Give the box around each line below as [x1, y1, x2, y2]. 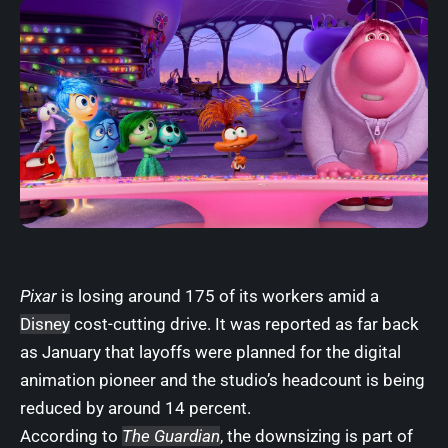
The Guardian [122, 425, 220, 446]
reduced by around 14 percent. [20, 397, 251, 418]
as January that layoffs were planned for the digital [20, 341, 401, 362]
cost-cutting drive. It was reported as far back [70, 313, 419, 334]
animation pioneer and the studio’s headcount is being [20, 369, 425, 390]
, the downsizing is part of [220, 425, 413, 446]
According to [20, 425, 122, 446]
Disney [20, 313, 70, 334]
